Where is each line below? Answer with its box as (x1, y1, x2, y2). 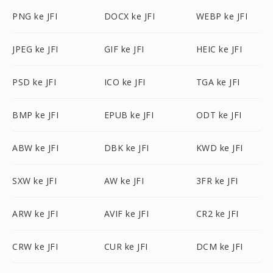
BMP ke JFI (12, 109, 58, 121)
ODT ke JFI (196, 109, 242, 121)
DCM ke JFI (196, 241, 243, 252)
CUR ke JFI (104, 241, 148, 252)
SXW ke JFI (12, 175, 57, 186)
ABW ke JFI (12, 142, 58, 154)
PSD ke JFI (12, 76, 56, 88)
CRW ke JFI (12, 241, 58, 252)
